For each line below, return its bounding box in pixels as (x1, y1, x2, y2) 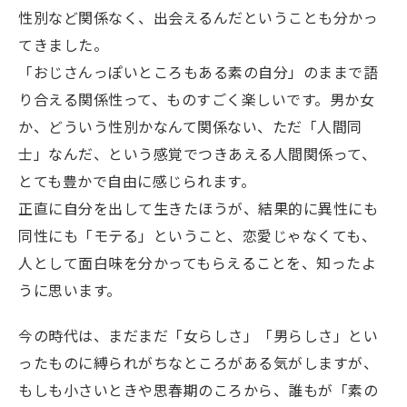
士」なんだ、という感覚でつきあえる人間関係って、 (18, 143, 376, 165)
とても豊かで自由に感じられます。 (18, 170, 255, 193)
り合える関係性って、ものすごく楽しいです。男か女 (18, 88, 374, 111)
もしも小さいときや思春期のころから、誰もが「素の (18, 379, 378, 402)
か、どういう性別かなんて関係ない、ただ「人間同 (18, 115, 362, 138)
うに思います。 (18, 279, 122, 302)
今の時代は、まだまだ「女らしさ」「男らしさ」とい (18, 324, 378, 347)
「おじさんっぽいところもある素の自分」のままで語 (18, 61, 378, 84)
